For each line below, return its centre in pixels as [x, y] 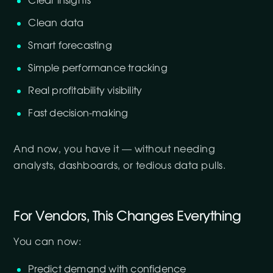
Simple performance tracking [98, 68]
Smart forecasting [70, 46]
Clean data [56, 23]
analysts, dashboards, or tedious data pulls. [120, 166]
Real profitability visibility [85, 91]
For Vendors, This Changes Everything [127, 216]
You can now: [48, 242]
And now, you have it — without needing [115, 149]
